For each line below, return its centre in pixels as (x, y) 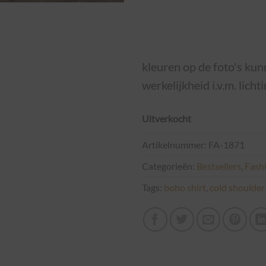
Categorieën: (169, 166)
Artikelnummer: (175, 145)
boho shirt (185, 188)
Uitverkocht (167, 118)
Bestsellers (219, 166)
